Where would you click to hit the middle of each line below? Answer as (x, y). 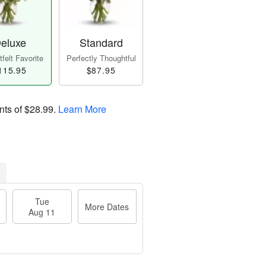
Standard (101, 42)
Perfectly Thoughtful (101, 58)
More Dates (107, 207)
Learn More (82, 109)
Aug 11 (42, 212)
